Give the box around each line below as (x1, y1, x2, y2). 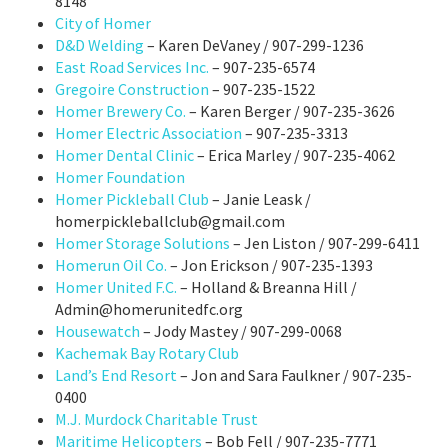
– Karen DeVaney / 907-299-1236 (144, 34, 364, 55)
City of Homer (55, 12, 151, 33)
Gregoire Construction (55, 78, 209, 99)
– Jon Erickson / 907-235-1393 (167, 254, 373, 275)
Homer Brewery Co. (55, 100, 186, 121)
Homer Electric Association (55, 122, 242, 143)
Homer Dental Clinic (55, 144, 194, 165)
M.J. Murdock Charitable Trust (55, 408, 258, 429)
